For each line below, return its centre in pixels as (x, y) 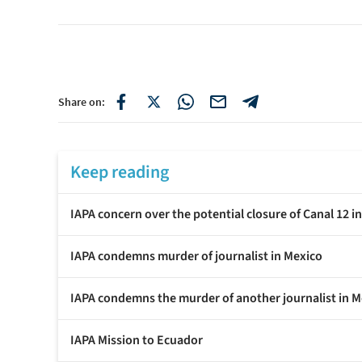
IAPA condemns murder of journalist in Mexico (196, 257)
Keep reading (120, 173)
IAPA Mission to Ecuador (137, 341)
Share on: (82, 102)
